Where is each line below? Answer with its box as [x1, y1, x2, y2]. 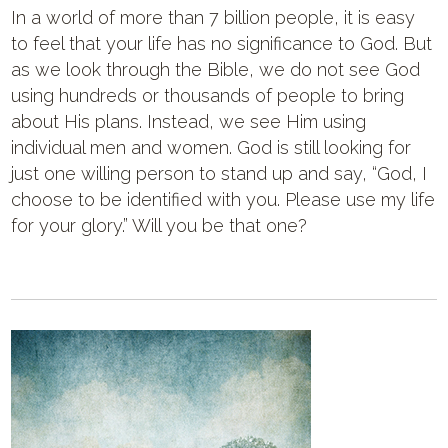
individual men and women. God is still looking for [11, 137, 412, 158]
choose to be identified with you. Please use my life [11, 189, 436, 210]
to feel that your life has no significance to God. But [11, 33, 433, 54]
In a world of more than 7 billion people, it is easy [11, 7, 416, 28]
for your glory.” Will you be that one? [11, 215, 308, 236]
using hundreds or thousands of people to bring [11, 85, 405, 106]
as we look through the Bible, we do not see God [11, 59, 421, 80]
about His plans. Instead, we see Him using [11, 111, 367, 132]
